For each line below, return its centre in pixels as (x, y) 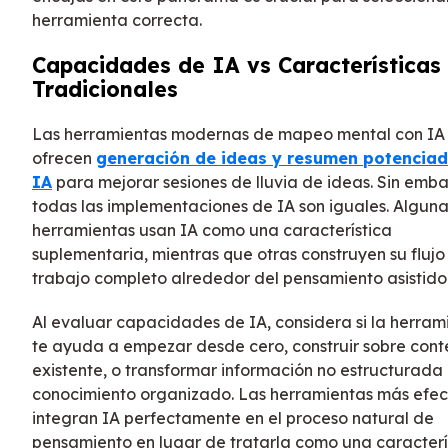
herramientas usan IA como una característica (212, 229)
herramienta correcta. (117, 19)
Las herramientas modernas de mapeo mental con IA (238, 133)
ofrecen (64, 157)
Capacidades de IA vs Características (236, 64)
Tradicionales (105, 88)
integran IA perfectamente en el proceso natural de (233, 417)
